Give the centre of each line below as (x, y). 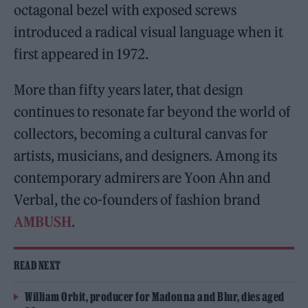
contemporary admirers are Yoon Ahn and (143, 177)
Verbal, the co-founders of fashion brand (137, 199)
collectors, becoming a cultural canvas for (141, 133)
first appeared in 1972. (81, 54)
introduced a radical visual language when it (149, 32)
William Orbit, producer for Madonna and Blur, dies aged (155, 296)
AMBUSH (43, 221)
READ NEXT (37, 265)
